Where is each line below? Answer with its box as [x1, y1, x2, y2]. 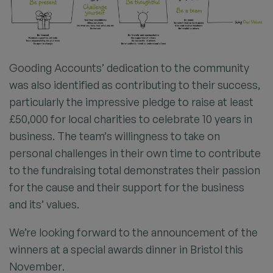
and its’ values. [9, 197, 79, 211]
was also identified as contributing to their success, [9, 77, 260, 91]
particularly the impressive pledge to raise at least [9, 94, 253, 108]
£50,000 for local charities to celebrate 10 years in [9, 112, 252, 126]
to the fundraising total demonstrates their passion [9, 163, 260, 177]
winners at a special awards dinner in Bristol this [9, 242, 243, 256]
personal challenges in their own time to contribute [9, 146, 261, 160]
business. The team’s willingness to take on [9, 129, 220, 143]
